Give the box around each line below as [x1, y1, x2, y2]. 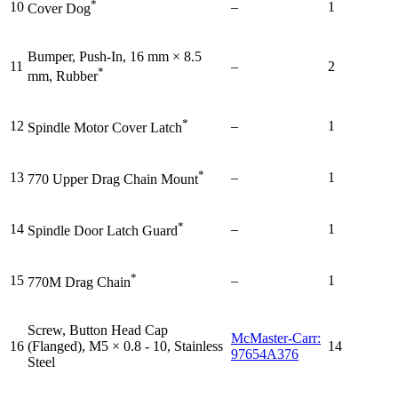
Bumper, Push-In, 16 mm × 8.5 [28, 48, 202, 64]
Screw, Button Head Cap [28, 322, 168, 338]
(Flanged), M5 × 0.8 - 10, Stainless [28, 338, 223, 354]
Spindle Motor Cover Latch [28, 119, 182, 135]
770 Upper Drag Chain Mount [28, 171, 198, 187]
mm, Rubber [28, 68, 98, 84]
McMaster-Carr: [231, 330, 321, 346]
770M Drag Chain [28, 274, 131, 290]
